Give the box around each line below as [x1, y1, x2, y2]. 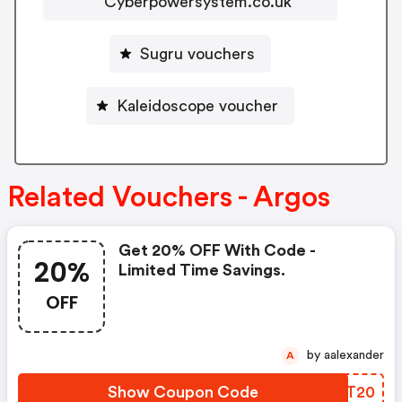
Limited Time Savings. [118, 261, 285, 278]
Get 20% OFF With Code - [118, 241, 316, 258]
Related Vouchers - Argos [7, 182, 330, 212]
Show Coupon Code [108, 383, 258, 400]
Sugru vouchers [140, 45, 255, 62]
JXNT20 [312, 383, 375, 400]
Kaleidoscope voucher [117, 97, 278, 114]
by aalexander [324, 348, 384, 362]
